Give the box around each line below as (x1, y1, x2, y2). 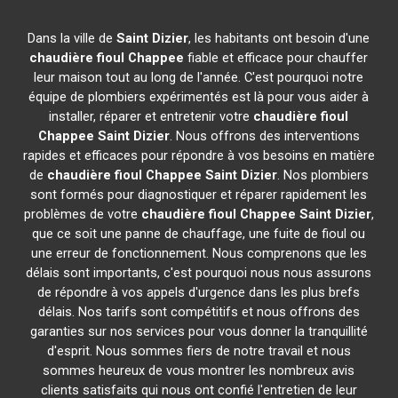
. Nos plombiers (276, 167, 369, 183)
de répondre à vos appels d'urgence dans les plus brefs (37, 284, 361, 300)
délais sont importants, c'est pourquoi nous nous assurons (26, 265, 372, 281)
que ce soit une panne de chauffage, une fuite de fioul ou (32, 226, 366, 242)
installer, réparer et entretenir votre (49, 108, 254, 124)
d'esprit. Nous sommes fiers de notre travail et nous (46, 343, 351, 359)
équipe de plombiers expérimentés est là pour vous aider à (28, 89, 370, 105)
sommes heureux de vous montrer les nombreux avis (43, 362, 355, 378)
